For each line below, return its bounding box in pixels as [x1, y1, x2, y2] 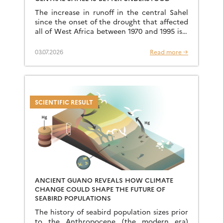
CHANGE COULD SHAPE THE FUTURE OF [35, 184, 165, 193]
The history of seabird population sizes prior [35, 207, 188, 217]
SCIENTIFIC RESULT [35, 98, 93, 106]
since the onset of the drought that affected [35, 16, 188, 26]
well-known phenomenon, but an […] [35, 35, 158, 45]
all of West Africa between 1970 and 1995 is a [35, 26, 188, 36]
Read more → [150, 47, 188, 56]
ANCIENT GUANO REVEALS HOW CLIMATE [35, 175, 173, 184]
